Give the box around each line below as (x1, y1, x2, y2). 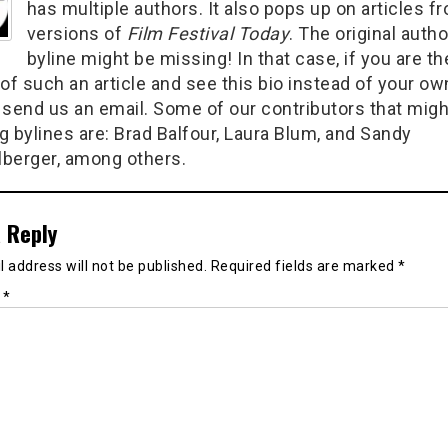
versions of (26, 23, 127, 45)
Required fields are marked (210, 258, 398, 275)
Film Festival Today (126, 23, 289, 45)
